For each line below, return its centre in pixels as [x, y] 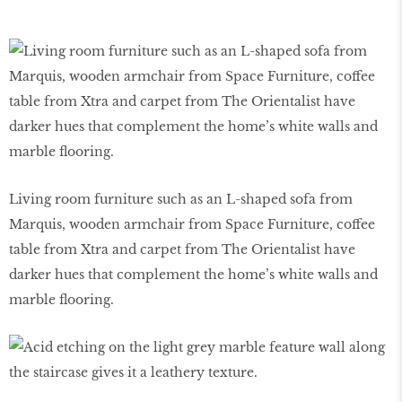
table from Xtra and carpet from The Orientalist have [182, 249]
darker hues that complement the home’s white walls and [193, 274]
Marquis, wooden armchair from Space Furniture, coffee [192, 224]
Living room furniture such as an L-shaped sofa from [181, 199]
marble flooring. [61, 299]
